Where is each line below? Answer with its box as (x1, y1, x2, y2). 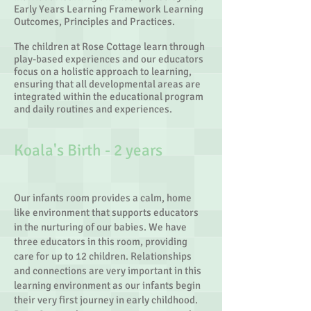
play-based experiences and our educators (14, 53, 203, 65)
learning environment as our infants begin (14, 279, 201, 292)
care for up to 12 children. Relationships (14, 250, 192, 262)
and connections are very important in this (14, 264, 201, 277)
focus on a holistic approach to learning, (14, 65, 192, 78)
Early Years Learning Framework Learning (14, 3, 203, 15)
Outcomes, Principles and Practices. (14, 15, 175, 28)
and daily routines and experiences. (14, 103, 172, 115)
